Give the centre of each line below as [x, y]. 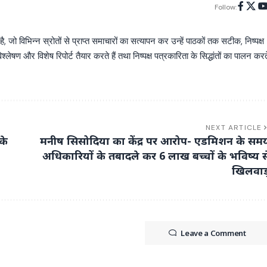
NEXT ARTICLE [234, 127]
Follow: [225, 7]
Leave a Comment [213, 233]
